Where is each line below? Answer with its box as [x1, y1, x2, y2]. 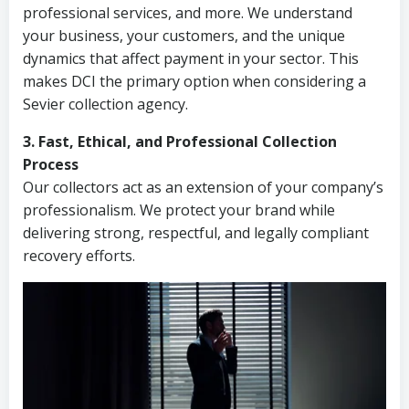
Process [23, 154, 79, 174]
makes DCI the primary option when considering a [23, 71, 366, 91]
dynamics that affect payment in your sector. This [23, 48, 359, 68]
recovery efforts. [23, 246, 135, 266]
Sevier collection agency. [23, 94, 188, 114]
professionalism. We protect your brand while [23, 200, 335, 220]
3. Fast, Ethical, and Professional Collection [23, 131, 337, 152]
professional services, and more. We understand [23, 3, 352, 23]
